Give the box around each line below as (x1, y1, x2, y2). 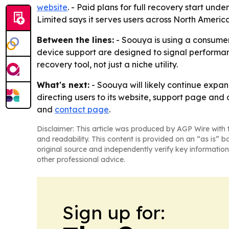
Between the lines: (37, 35, 114, 45)
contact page (55, 104, 109, 115)
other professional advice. (37, 155, 125, 165)
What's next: (37, 80, 89, 90)
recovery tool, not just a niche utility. (37, 59, 178, 70)
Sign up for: (62, 201, 165, 224)
